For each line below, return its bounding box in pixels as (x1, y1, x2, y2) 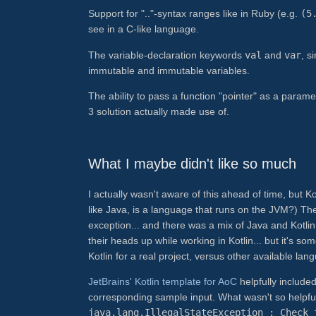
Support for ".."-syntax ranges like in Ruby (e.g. (88, 8, 300, 20)
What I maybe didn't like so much (88, 156, 296, 172)
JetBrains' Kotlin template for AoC (88, 276, 237, 288)
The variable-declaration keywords (88, 49, 245, 61)
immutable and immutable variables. (88, 64, 250, 76)
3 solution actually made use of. (88, 105, 229, 117)
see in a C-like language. (88, 23, 199, 35)
